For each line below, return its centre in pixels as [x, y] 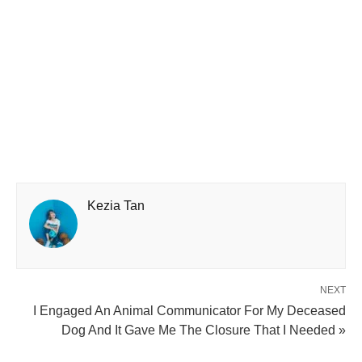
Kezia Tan [116, 205]
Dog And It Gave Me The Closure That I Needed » [204, 330]
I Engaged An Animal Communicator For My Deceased [189, 310]
